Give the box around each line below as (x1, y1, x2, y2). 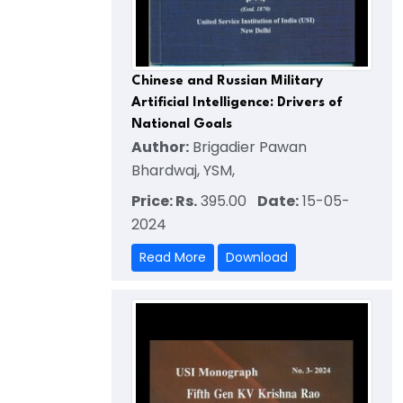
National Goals (131, 117, 232, 131)
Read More (139, 247, 206, 266)
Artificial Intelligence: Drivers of (131, 95, 343, 110)
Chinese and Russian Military (131, 74, 323, 88)
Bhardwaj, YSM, (131, 159, 235, 181)
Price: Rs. (131, 190, 197, 211)
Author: (131, 136, 189, 157)
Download (226, 247, 288, 266)
